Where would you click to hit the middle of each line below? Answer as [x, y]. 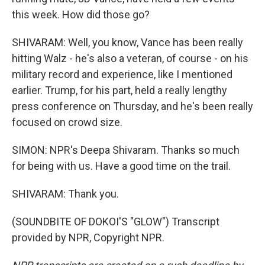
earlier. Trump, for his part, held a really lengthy [119, 90]
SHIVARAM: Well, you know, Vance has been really [127, 42]
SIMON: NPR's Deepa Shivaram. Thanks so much [126, 150]
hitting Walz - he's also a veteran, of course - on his [130, 58]
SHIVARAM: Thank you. [65, 194]
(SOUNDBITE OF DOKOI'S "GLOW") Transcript [116, 222]
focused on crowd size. [67, 122]
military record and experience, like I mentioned [122, 74]
